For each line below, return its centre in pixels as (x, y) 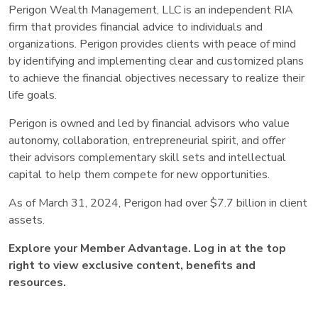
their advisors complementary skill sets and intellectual (147, 157)
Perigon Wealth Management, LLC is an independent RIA (151, 10)
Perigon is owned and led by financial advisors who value (149, 123)
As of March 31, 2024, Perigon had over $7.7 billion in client (158, 203)
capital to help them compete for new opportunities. (139, 174)
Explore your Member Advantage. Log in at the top (147, 248)
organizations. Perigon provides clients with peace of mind (152, 44)
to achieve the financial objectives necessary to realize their (157, 78)
